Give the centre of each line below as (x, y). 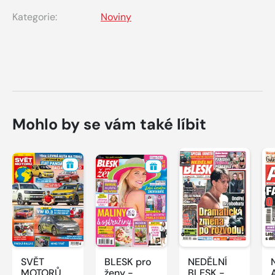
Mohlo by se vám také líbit (109, 125)
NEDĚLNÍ (207, 262)
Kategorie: (35, 17)
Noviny (116, 17)
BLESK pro (128, 262)
